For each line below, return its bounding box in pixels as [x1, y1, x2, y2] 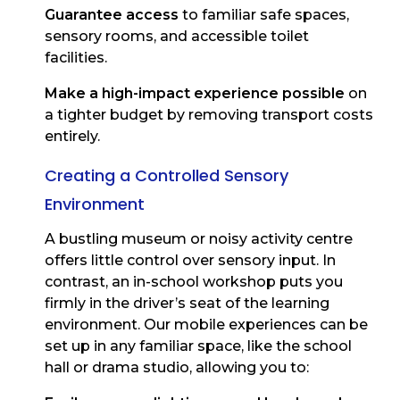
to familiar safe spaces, [179, 6, 349, 24]
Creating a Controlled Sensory [45, 164, 288, 187]
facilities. [45, 49, 107, 67]
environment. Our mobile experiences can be [45, 316, 368, 334]
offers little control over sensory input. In [45, 252, 336, 270]
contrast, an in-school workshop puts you [45, 273, 343, 291]
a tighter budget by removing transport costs [45, 106, 373, 124]
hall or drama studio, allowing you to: [45, 359, 309, 377]
